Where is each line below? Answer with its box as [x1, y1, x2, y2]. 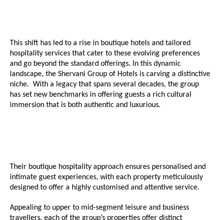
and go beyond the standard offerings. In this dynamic [10, 60, 181, 68]
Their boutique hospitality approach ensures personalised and [10, 163, 206, 171]
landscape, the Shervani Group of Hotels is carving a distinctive [10, 70, 210, 78]
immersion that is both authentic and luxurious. [10, 101, 161, 109]
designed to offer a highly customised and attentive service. [10, 184, 199, 192]
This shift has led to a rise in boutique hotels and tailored [10, 39, 191, 47]
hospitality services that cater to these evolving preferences [10, 50, 200, 57]
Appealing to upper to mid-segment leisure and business [10, 204, 189, 212]
